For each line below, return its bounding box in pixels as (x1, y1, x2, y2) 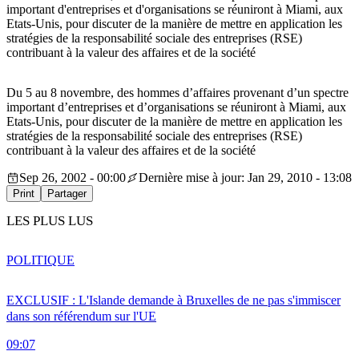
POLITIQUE (6, 252, 75, 267)
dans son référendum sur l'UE (6, 309, 156, 323)
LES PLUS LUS (6, 213, 93, 229)
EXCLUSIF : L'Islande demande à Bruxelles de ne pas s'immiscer (6, 292, 341, 307)
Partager (47, 188, 87, 200)
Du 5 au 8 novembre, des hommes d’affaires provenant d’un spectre (6, 86, 349, 100)
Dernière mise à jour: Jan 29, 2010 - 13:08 (139, 171, 352, 185)
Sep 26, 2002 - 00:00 (19, 171, 126, 185)
